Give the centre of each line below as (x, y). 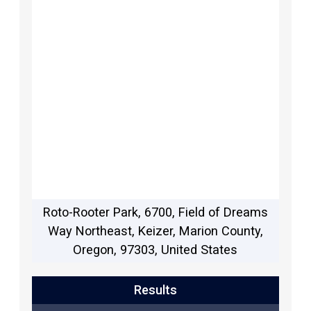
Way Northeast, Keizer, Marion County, (155, 230)
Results (155, 289)
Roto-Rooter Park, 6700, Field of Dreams (155, 212)
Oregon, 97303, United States (155, 249)
